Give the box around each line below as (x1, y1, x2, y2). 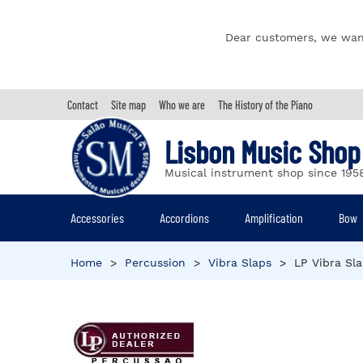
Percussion (125, 256, 186, 269)
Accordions (160, 210, 210, 225)
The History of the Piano (218, 97, 313, 112)
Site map (111, 97, 146, 112)
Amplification (245, 210, 304, 225)
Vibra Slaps (208, 256, 271, 269)
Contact (67, 97, 98, 112)
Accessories (70, 210, 124, 225)
